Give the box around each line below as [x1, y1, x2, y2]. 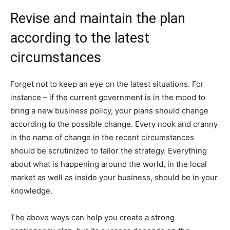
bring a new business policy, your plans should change [10, 106, 208, 116]
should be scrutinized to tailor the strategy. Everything [10, 146, 207, 156]
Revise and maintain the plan [10, 10, 185, 27]
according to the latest [10, 30, 149, 47]
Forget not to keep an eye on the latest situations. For [10, 79, 204, 89]
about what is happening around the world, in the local [10, 159, 207, 169]
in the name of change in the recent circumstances [10, 132, 194, 143]
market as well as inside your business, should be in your [10, 172, 218, 183]
